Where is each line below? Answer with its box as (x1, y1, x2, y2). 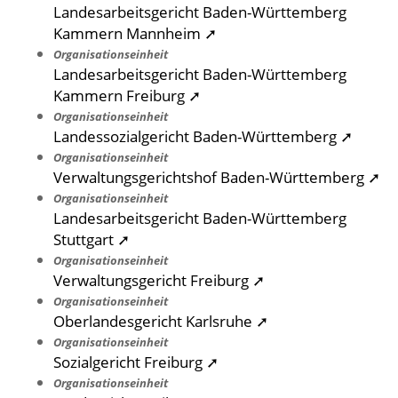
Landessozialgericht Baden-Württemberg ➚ (53, 125, 353, 147)
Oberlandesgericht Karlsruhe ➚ (53, 310, 268, 332)
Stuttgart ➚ (53, 228, 130, 251)
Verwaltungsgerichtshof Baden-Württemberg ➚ (53, 166, 380, 188)
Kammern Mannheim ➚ (53, 22, 217, 44)
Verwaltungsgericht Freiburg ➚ (53, 269, 265, 291)
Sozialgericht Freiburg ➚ (53, 351, 219, 373)
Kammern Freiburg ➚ (53, 84, 201, 107)
